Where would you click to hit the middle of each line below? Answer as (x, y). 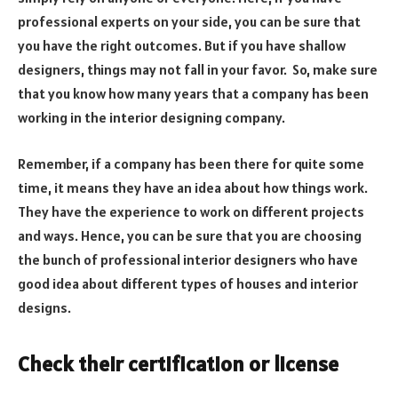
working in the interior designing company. (151, 118)
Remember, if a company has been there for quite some (191, 163)
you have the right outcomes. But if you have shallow (182, 46)
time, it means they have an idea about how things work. (193, 187)
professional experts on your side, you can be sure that (189, 22)
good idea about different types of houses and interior (188, 283)
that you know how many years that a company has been (193, 94)
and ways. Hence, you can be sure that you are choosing (190, 235)
